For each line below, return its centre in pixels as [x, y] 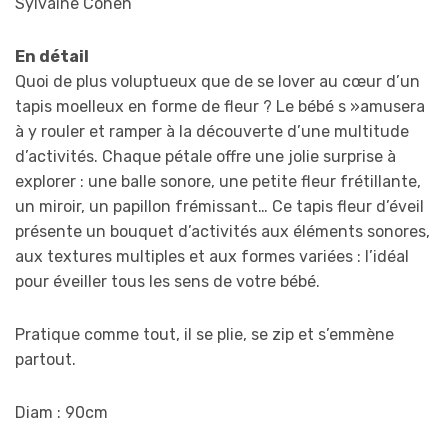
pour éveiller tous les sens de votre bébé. [167, 282]
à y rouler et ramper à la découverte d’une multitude [212, 132]
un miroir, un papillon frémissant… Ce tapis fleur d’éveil [219, 207]
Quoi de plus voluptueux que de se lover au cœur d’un [217, 82]
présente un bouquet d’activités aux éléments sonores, [222, 232]
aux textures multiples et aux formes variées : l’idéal [212, 257]
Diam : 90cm [61, 413]
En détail [52, 57]
